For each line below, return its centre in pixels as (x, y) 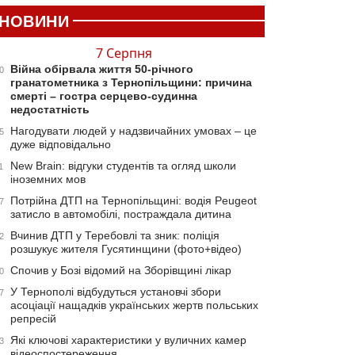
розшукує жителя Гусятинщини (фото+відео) (126, 248)
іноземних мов (48, 179)
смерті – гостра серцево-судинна (104, 95)
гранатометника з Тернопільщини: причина (131, 82)
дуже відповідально (61, 144)
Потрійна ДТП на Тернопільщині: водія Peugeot (134, 200)
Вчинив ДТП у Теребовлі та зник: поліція (115, 235)
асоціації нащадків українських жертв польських (134, 305)
